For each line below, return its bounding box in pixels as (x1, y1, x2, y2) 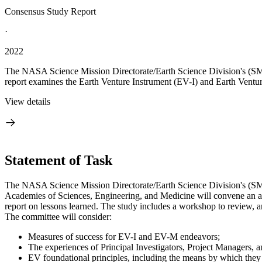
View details (5, 96, 50, 106)
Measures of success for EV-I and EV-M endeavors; (28, 231, 220, 242)
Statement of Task (5, 152, 112, 168)
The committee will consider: (5, 211, 112, 222)
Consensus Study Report (5, 6, 96, 16)
